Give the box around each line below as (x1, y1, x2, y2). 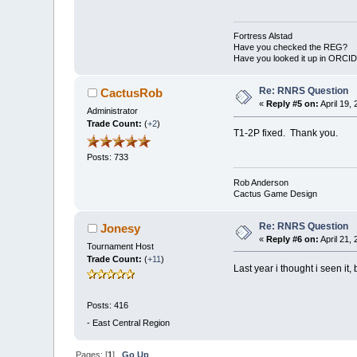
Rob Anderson (233, 177, 288, 187)
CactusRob (100, 86, 163, 100)
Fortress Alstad (233, 31, 292, 41)
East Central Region (92, 317, 171, 328)
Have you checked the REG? (233, 42, 347, 53)
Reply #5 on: (266, 99, 320, 109)
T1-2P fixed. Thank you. (233, 127, 338, 139)
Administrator (87, 106, 139, 116)
